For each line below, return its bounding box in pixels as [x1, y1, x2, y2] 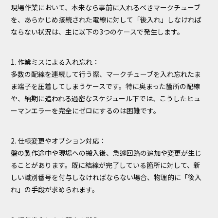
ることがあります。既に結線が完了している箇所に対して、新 [11, 160, 201, 170]
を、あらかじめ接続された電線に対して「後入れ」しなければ [11, 14, 202, 24]
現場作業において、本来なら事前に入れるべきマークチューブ [11, 2, 201, 12]
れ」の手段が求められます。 [11, 184, 99, 195]
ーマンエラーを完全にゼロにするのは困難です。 [11, 106, 161, 116]
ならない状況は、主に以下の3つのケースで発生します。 [11, 26, 184, 36]
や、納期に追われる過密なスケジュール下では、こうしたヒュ [11, 93, 201, 104]
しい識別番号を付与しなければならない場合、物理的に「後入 [11, 172, 202, 182]
